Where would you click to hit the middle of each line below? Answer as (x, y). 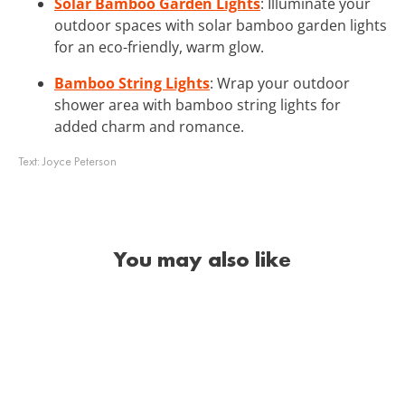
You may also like (202, 259)
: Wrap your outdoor (280, 83)
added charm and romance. (149, 126)
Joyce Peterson (80, 160)
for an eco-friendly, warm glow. (159, 47)
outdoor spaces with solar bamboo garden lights (221, 25)
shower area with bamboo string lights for (198, 104)
